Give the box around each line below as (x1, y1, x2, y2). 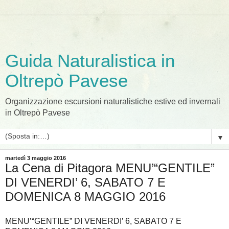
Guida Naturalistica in (5, 51, 175, 71)
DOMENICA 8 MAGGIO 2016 (5, 190, 166, 203)
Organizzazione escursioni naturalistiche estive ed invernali (5, 97, 220, 106)
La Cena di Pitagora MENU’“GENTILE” (5, 161, 215, 175)
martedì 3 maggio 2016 (5, 155, 66, 161)
